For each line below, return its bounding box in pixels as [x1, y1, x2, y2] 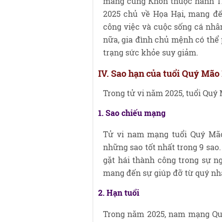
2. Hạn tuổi [98, 187, 139, 198]
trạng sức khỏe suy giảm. [103, 47, 198, 57]
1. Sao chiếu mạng [98, 108, 166, 118]
